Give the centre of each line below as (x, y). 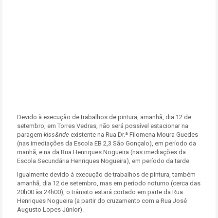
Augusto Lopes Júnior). (50, 209)
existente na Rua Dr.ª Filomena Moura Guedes (134, 135)
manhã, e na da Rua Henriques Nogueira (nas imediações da (101, 152)
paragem (30, 135)
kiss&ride (56, 135)
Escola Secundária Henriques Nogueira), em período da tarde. (104, 161)
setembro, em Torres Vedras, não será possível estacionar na (103, 126)
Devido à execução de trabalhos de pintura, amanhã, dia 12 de (104, 117)
